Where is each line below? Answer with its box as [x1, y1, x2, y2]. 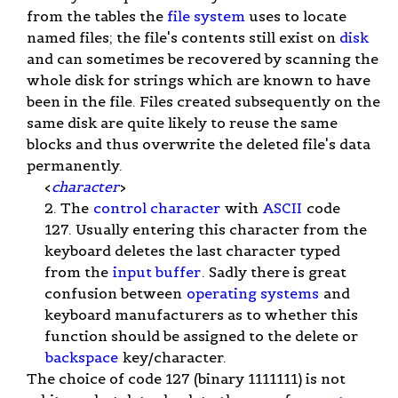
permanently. [27, 155, 123, 174]
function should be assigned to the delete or [44, 326, 358, 345]
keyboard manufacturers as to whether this [44, 305, 358, 323]
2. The [44, 198, 92, 217]
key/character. [119, 347, 227, 366]
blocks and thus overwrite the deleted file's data [27, 134, 370, 153]
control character [93, 198, 220, 217]
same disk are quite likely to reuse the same [27, 113, 338, 131]
